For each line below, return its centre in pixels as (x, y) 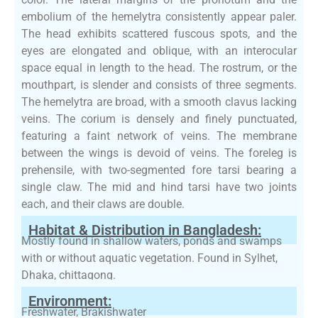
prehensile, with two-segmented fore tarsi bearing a (159, 170)
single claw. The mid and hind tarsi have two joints (159, 187)
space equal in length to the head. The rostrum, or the (159, 67)
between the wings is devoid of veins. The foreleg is (159, 153)
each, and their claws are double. (103, 204)
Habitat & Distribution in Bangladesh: (145, 230)
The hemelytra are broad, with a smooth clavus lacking (159, 102)
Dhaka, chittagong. (68, 275)
